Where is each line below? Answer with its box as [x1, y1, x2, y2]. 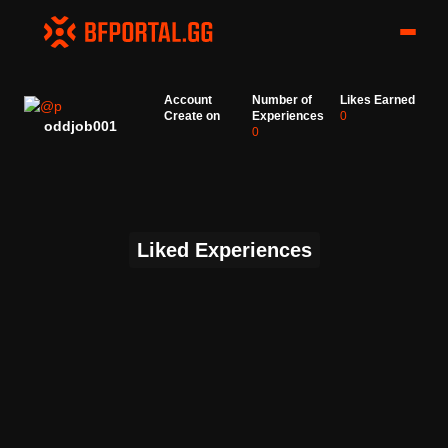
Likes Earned [340, 93, 415, 107]
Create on [164, 109, 220, 123]
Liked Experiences [136, 239, 312, 261]
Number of [252, 93, 312, 107]
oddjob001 [43, 118, 117, 134]
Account [164, 93, 212, 107]
